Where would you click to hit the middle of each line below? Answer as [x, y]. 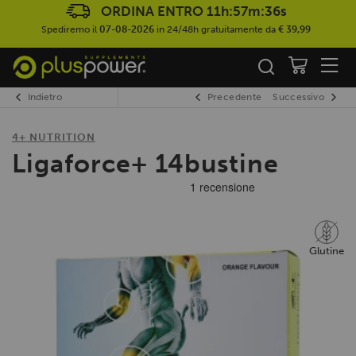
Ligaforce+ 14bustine [145, 163]
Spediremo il [70, 30]
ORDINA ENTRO [153, 11]
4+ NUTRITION [54, 137]
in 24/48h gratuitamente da [216, 30]
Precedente [234, 97]
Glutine [327, 250]
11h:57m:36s [246, 11]
